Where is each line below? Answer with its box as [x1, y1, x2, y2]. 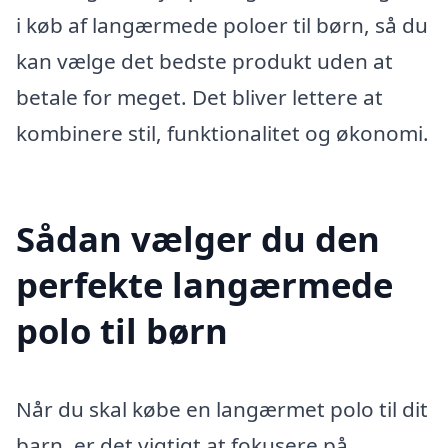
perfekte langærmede [16, 260, 393, 308]
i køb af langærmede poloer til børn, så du [16, 10, 428, 39]
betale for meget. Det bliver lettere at [16, 82, 383, 111]
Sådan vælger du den [16, 214, 380, 262]
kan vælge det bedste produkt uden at [16, 46, 393, 75]
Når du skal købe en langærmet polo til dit [16, 394, 428, 423]
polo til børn [16, 306, 228, 354]
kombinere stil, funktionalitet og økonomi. [16, 118, 429, 147]
